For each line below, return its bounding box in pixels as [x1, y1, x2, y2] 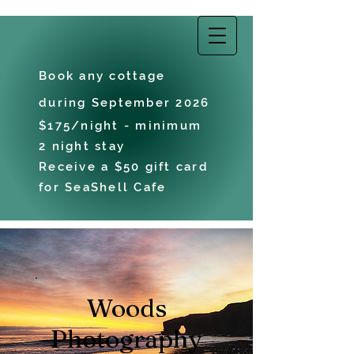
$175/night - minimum [39, 119, 201, 133]
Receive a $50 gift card [39, 160, 209, 174]
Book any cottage [39, 69, 165, 83]
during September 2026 [39, 96, 210, 110]
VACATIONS [24, 49, 147, 75]
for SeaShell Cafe [39, 180, 167, 194]
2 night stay [39, 139, 125, 153]
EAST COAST [24, 18, 156, 44]
